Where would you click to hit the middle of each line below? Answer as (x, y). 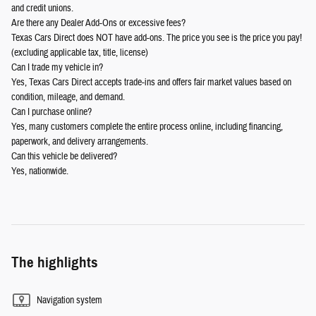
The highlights (55, 262)
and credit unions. (42, 8)
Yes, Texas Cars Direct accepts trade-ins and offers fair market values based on (151, 82)
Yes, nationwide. (40, 171)
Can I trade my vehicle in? (57, 67)
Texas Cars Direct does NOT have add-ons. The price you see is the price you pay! (157, 38)
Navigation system (69, 300)
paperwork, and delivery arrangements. (80, 141)
